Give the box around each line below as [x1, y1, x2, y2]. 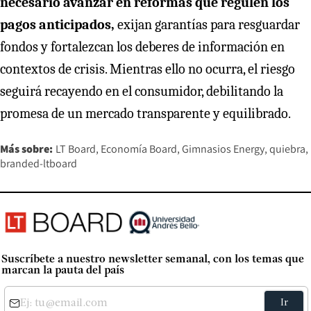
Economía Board [101, 141, 177, 156]
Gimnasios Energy [182, 141, 264, 156]
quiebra [269, 141, 305, 156]
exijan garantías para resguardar [115, 16, 300, 33]
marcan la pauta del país [1, 265, 124, 277]
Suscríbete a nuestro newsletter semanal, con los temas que [1, 254, 304, 266]
